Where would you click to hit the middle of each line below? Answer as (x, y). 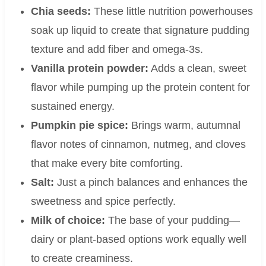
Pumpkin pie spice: (79, 126)
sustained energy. (72, 107)
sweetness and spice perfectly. (103, 202)
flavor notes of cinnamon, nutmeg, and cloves (138, 145)
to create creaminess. (82, 259)
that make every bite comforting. (107, 164)
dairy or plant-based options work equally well (138, 240)
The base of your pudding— (172, 221)
